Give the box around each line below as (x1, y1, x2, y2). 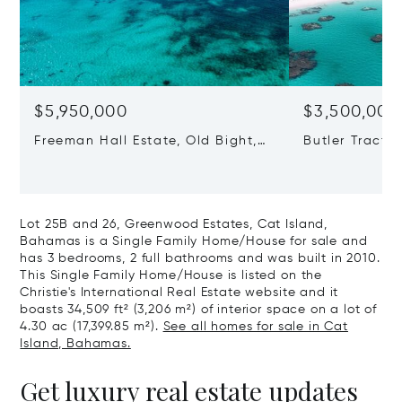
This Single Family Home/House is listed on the (20, 269, 323, 283)
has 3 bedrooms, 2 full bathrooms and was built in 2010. (20, 252, 380, 266)
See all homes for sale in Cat (162, 320, 348, 334)
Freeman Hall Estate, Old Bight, (34, 135, 258, 148)
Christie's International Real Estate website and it (20, 286, 339, 300)
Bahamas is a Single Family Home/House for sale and (20, 235, 368, 249)
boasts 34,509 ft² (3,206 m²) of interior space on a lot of (20, 303, 378, 317)
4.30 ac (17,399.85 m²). (20, 320, 163, 334)
